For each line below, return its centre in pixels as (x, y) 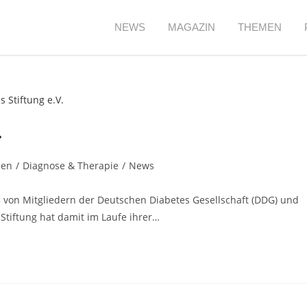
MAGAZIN (192, 27)
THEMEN (260, 27)
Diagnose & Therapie (71, 165)
